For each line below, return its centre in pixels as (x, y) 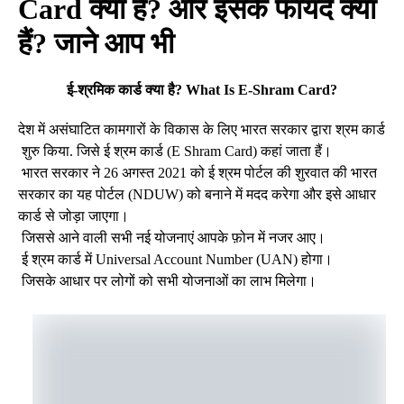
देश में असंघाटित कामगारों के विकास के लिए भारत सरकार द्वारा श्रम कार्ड (202, 129)
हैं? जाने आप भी (96, 43)
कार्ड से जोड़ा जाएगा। (73, 216)
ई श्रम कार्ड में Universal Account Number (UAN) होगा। (175, 259)
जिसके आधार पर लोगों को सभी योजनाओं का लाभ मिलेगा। (167, 280)
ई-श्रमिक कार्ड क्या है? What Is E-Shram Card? (202, 89)
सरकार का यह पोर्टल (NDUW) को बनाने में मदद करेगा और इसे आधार (199, 194)
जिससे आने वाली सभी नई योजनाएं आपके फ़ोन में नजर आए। (172, 237)
